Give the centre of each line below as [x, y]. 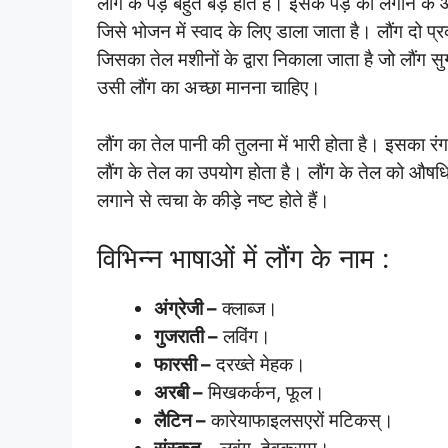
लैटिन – [180, 420]
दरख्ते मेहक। [258, 364]
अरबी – [178, 392]
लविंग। [244, 336]
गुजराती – [186, 336]
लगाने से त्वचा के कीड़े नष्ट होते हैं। [213, 200]
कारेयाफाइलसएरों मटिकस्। [300, 420]
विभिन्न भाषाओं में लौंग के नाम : [243, 258]
